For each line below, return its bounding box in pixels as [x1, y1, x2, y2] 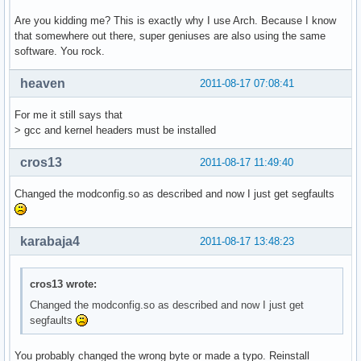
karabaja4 [20, 234, 80, 249]
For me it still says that [15, 109, 122, 122]
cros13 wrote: [30, 277, 98, 290]
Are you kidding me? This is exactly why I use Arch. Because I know [15, 15, 336, 27]
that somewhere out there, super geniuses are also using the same [15, 30, 326, 43]
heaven [20, 77, 65, 91]
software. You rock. [15, 45, 105, 58]
